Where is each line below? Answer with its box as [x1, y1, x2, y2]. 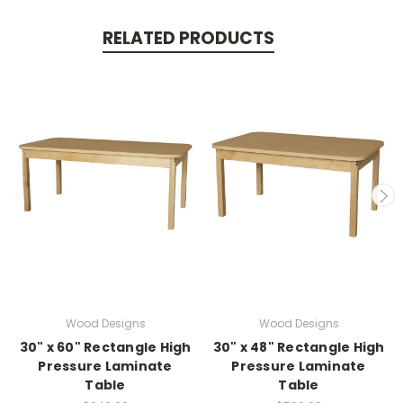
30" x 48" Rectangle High [212, 338, 385, 357]
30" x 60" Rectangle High [19, 338, 192, 357]
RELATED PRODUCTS [102, 26, 274, 51]
